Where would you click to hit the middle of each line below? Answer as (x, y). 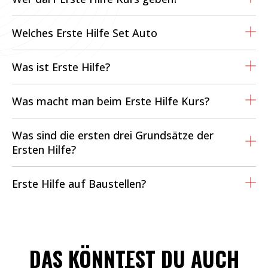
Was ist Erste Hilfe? (61, 67)
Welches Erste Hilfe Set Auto (85, 33)
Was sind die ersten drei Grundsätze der (113, 135)
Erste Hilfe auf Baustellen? (79, 183)
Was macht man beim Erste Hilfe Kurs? (111, 101)
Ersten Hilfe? (44, 149)
